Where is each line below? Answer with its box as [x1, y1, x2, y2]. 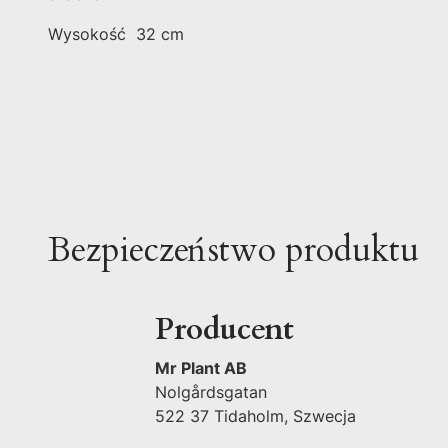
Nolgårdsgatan [154, 382, 267, 403]
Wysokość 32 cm [48, 24, 184, 45]
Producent [154, 309, 294, 351]
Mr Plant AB [154, 358, 247, 379]
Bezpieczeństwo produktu [48, 227, 419, 274]
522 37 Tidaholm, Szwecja [154, 406, 356, 427]
